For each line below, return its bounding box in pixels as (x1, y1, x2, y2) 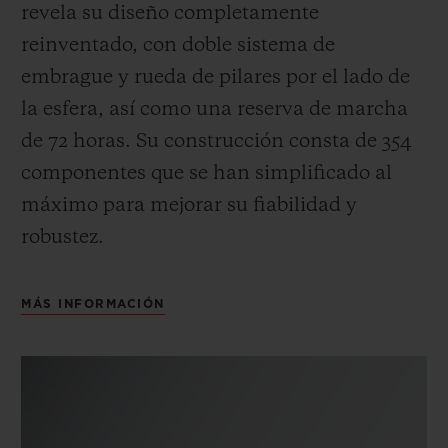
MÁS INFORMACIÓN (21, 297, 165, 310)
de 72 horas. (21, 131, 131, 152)
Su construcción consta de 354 (131, 131, 411, 152)
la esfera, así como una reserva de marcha (21, 99, 408, 120)
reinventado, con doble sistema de (21, 35, 335, 56)
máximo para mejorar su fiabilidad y (21, 195, 357, 216)
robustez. (21, 227, 104, 248)
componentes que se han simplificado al (21, 163, 392, 184)
